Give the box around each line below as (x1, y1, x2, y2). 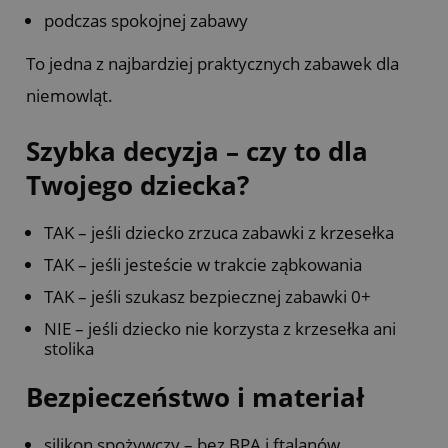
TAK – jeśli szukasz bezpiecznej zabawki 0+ (44, 284, 371, 308)
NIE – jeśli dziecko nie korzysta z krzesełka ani (44, 316, 396, 340)
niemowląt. (26, 84, 113, 108)
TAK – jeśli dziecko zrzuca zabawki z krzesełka (44, 220, 394, 244)
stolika (44, 336, 94, 360)
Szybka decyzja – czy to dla (26, 133, 368, 168)
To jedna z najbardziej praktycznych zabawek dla (26, 52, 399, 76)
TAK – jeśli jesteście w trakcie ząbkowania (44, 252, 362, 276)
